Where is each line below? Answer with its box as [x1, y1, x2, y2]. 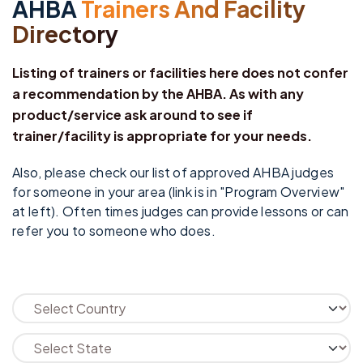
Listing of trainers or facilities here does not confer [12, 64, 348, 81]
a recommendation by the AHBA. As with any [12, 85, 304, 102]
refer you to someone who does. [12, 222, 216, 239]
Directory [12, 19, 118, 48]
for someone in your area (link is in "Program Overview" [12, 183, 345, 200]
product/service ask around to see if [12, 106, 253, 123]
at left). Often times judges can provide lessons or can [12, 203, 349, 220]
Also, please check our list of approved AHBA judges [12, 164, 335, 181]
